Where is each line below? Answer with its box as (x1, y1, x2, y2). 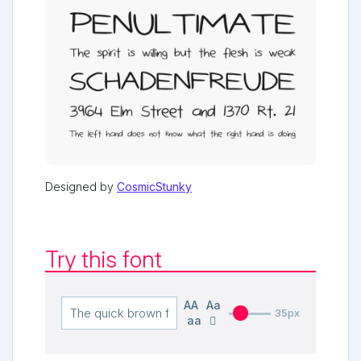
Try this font (45, 246, 162, 273)
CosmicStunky (117, 180, 192, 193)
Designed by (45, 180, 117, 193)
